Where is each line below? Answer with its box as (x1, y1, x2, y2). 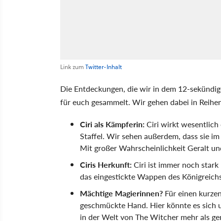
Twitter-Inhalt (85, 62, 122, 71)
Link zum (60, 62, 85, 71)
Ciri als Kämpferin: (80, 118, 145, 130)
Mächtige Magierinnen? (80, 187, 163, 199)
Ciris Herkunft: (80, 158, 132, 170)
